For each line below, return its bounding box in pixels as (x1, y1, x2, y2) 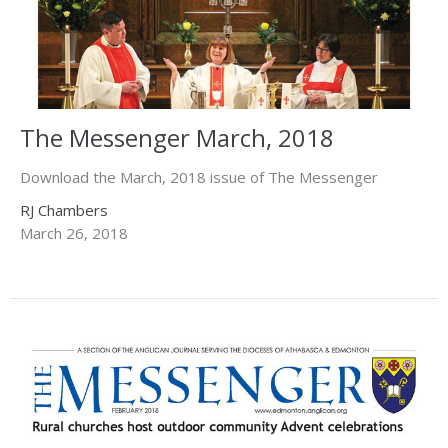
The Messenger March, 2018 (20, 121, 334, 155)
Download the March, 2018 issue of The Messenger (20, 167, 386, 188)
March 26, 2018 (20, 223, 128, 244)
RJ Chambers (20, 200, 108, 221)
